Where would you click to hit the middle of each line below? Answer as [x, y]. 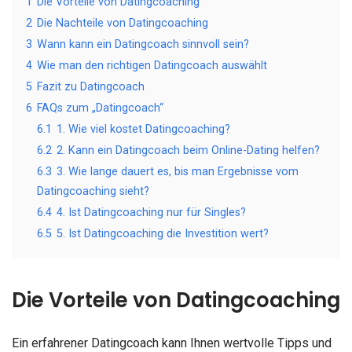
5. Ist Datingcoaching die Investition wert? [163, 233]
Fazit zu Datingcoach [91, 86]
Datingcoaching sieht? [93, 191]
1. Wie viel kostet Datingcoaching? [143, 129]
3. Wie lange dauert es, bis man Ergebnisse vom [178, 171]
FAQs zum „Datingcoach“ [100, 108]
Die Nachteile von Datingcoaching [123, 23]
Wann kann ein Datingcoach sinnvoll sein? [143, 44]
